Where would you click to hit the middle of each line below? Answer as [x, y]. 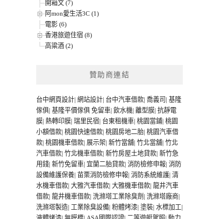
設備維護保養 [55, 175]
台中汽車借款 [125, 100]
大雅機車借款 [131, 186]
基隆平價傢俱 [71, 110]
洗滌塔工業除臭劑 [118, 197]
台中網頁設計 [55, 100]
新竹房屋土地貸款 [131, 153]
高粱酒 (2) [59, 46]
